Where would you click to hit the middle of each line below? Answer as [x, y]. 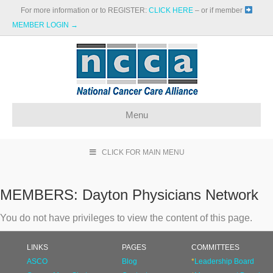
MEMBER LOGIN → [45, 25]
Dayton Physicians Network [170, 195]
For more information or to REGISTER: [83, 10]
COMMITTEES [215, 247]
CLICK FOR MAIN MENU [144, 152]
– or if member [218, 10]
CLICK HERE [171, 10]
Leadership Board [224, 261]
